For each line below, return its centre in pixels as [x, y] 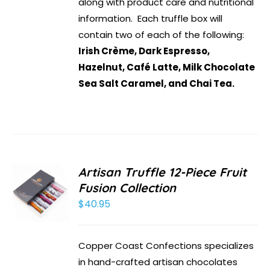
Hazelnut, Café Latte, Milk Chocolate [167, 67]
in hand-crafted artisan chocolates [158, 262]
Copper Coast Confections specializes [166, 246]
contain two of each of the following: [162, 35]
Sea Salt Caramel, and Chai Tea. [157, 84]
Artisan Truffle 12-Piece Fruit [163, 172]
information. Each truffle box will [151, 19]
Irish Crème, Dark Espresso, [144, 51]
